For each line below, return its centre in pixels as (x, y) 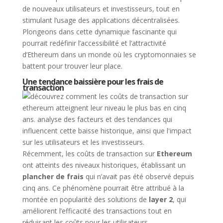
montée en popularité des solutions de (85, 199)
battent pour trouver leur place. (72, 66)
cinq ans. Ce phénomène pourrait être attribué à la (103, 188)
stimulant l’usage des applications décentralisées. (101, 20)
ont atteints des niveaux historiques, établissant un (104, 165)
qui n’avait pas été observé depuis (139, 176)
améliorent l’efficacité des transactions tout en (97, 211)
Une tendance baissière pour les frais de (93, 82)
